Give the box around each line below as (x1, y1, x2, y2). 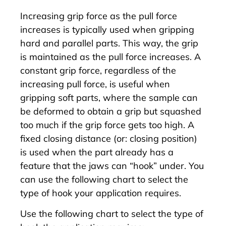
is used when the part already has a (20, 146, 174, 158)
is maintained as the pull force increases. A (20, 50, 201, 63)
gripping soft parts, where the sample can (20, 91, 198, 103)
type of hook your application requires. (20, 187, 181, 199)
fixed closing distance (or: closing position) (20, 132, 197, 144)
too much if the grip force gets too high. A (20, 119, 194, 131)
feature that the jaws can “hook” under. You (20, 159, 204, 172)
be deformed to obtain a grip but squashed (20, 105, 201, 117)
